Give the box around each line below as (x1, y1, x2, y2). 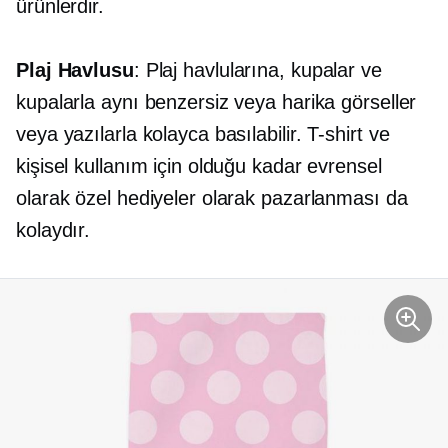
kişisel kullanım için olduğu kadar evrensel (16, 155, 382, 178)
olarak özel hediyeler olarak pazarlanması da (16, 187, 408, 210)
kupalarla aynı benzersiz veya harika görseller (16, 91, 417, 114)
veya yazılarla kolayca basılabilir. (16, 123, 308, 146)
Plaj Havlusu (16, 59, 134, 82)
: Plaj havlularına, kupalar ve (133, 59, 382, 82)
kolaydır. (16, 219, 91, 242)
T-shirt (307, 123, 363, 146)
